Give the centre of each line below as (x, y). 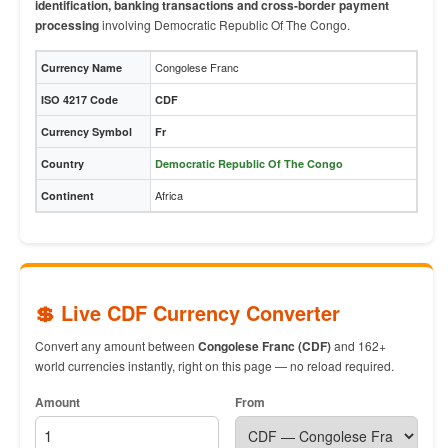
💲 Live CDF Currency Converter (187, 312)
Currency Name (81, 67)
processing (67, 25)
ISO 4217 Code (79, 99)
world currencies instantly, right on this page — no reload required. (214, 365)
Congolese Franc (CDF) (264, 346)
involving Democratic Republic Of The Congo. (224, 24)
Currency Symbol (86, 131)
